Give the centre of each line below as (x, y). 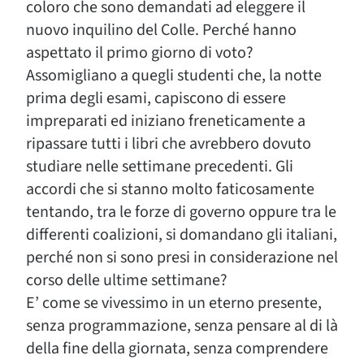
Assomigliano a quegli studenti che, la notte (174, 76)
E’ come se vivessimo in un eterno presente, (174, 303)
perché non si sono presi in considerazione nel (182, 258)
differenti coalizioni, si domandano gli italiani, (182, 235)
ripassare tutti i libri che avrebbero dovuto (169, 144)
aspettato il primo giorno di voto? (140, 53)
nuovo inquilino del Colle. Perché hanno (161, 30)
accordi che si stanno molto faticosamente (170, 189)
